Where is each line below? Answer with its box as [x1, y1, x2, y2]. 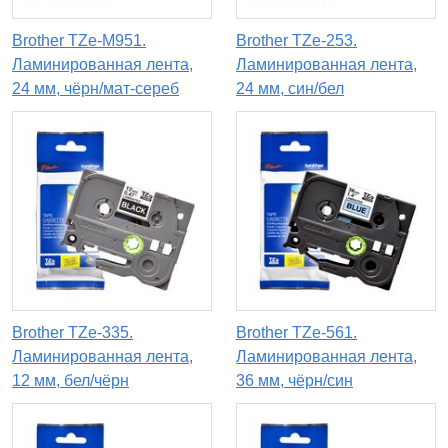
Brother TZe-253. [236, 32, 357, 50]
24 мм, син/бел [236, 80, 344, 98]
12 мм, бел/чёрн [12, 372, 129, 390]
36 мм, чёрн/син [236, 372, 353, 390]
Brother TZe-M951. [12, 32, 146, 50]
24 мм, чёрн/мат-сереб [12, 80, 179, 98]
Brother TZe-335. [12, 324, 133, 342]
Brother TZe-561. [236, 324, 357, 342]
